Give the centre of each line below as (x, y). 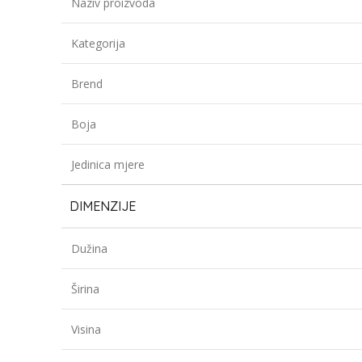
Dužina (89, 248)
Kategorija (98, 43)
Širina (85, 289)
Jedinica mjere (108, 164)
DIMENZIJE (103, 206)
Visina (86, 329)
